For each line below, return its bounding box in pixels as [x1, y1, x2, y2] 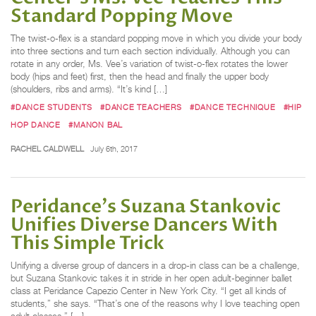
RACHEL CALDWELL [11, 144, 84, 154]
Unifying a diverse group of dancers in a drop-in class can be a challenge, [11, 260, 300, 272]
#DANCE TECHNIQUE [189, 102, 276, 113]
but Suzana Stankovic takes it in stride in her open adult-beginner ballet [11, 273, 292, 284]
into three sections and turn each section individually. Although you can [11, 46, 290, 57]
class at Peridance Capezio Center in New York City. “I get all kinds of [11, 286, 286, 297]
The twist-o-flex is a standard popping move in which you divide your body [11, 33, 302, 44]
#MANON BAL [68, 120, 123, 130]
